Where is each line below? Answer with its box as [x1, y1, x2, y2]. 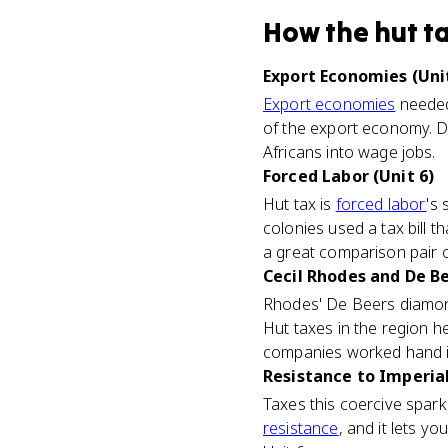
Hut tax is [263, 193, 336, 215]
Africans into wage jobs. [263, 141, 436, 163]
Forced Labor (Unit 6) [263, 165, 435, 187]
